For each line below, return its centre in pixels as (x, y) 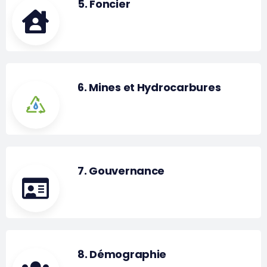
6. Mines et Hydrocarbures (149, 88)
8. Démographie (122, 254)
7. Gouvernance (121, 171)
